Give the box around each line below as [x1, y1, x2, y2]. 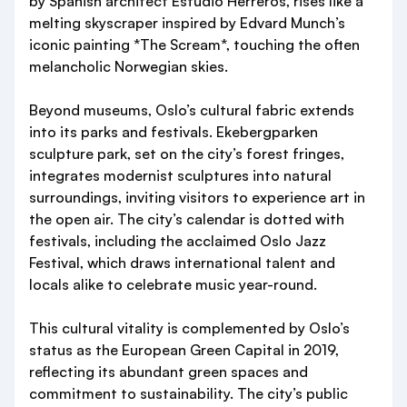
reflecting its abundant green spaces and [29, 362, 308, 381]
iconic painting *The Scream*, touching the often [29, 35, 360, 54]
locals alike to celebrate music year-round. [29, 275, 317, 293]
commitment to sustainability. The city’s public [29, 384, 348, 402]
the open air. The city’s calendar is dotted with [29, 210, 344, 228]
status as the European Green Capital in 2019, [29, 341, 339, 359]
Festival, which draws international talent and [29, 253, 335, 272]
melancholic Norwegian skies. [29, 57, 228, 75]
